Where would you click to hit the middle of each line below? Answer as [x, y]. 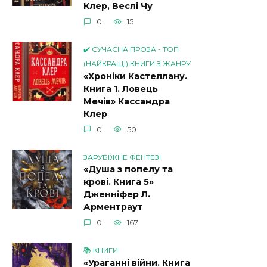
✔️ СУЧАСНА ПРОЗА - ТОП [131, 49]
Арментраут [113, 207]
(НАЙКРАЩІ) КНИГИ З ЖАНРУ [137, 64]
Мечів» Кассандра [127, 102]
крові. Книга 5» [119, 182]
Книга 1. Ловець [121, 89]
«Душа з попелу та [128, 170]
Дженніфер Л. [117, 195]
